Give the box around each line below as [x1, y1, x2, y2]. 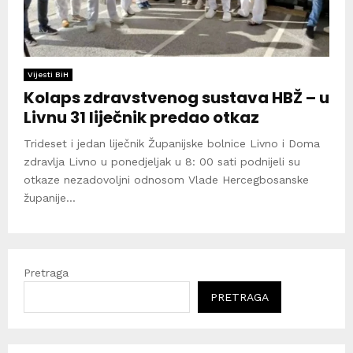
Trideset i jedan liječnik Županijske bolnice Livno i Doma [24, 136, 320, 150]
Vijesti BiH [28, 69, 69, 79]
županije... [24, 191, 76, 204]
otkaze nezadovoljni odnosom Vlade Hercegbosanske [24, 173, 309, 186]
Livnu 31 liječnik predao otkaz [24, 106, 259, 128]
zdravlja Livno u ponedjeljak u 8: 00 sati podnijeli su [24, 154, 300, 168]
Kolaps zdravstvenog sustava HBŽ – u [24, 86, 329, 109]
